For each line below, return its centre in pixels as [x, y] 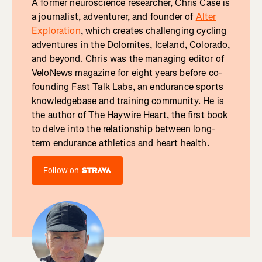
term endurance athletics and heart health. [120, 143]
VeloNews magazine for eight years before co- [127, 73]
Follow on [61, 170]
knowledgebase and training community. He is [127, 101]
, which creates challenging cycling [154, 30]
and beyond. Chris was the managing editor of [128, 58]
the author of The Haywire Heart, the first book [130, 115]
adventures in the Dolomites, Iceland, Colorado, [131, 44]
